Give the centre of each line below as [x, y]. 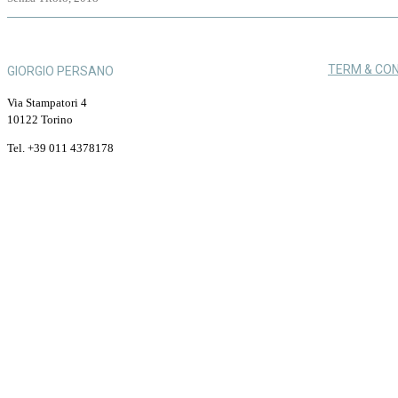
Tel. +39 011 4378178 [60, 147]
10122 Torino [40, 119]
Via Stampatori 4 [47, 102]
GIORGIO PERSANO [60, 72]
